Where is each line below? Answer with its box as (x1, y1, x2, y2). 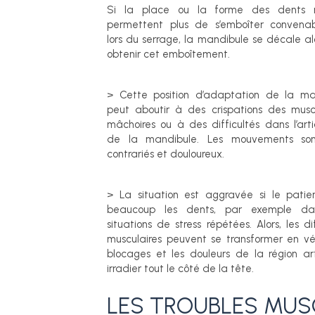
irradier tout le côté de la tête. (107, 262, 254, 275)
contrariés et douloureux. (107, 148, 224, 160)
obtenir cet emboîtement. (107, 48, 230, 60)
